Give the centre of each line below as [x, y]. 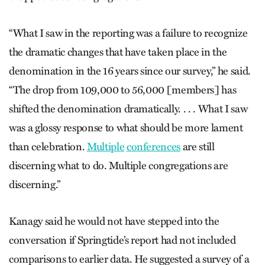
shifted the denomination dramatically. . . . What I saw [128, 109]
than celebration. [48, 147]
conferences [153, 147]
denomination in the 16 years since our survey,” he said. [130, 71]
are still [198, 147]
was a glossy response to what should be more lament [126, 128]
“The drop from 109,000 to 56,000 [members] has [123, 90]
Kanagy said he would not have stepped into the [114, 222]
